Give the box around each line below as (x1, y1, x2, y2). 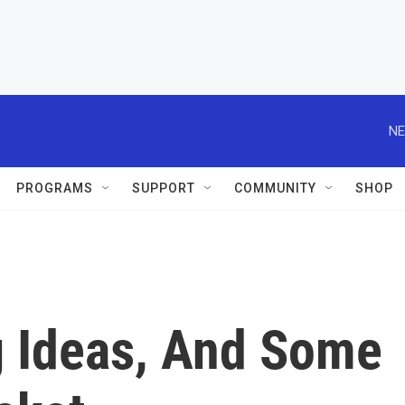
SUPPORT (132, 181, 195, 195)
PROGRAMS (16, 181, 93, 195)
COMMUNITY (234, 181, 316, 195)
